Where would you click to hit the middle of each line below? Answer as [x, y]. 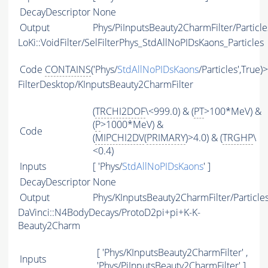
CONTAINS [68, 70]
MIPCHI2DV [120, 138]
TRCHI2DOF [120, 112]
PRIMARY [166, 138]
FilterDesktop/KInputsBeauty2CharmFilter [106, 85]
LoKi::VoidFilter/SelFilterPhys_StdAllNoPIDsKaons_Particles [141, 43]
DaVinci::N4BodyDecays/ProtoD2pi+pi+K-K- [109, 213]
